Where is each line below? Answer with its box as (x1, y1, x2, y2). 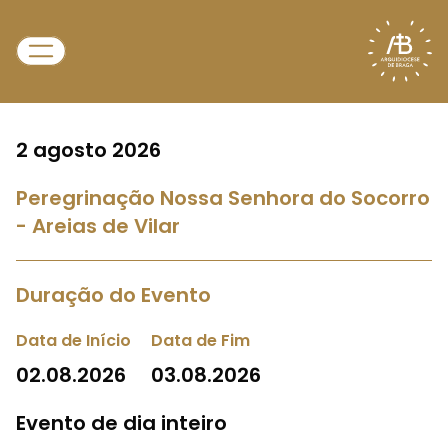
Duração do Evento (16, 281, 211, 309)
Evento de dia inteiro (16, 409, 227, 437)
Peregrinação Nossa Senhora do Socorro (16, 184, 430, 212)
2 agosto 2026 (16, 136, 161, 164)
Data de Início (16, 329, 131, 352)
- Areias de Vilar (16, 212, 180, 240)
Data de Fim (151, 329, 250, 352)
